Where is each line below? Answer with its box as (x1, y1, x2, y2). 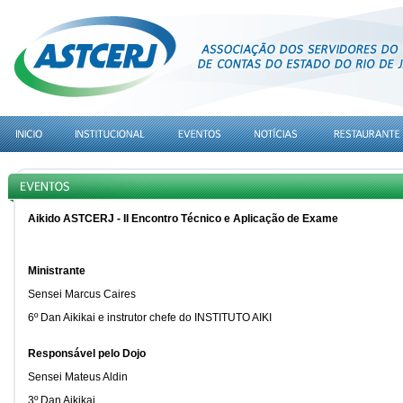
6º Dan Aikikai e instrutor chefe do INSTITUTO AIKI (28, 311, 272, 324)
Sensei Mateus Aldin (28, 371, 128, 383)
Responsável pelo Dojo (28, 347, 146, 360)
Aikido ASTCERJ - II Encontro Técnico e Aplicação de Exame (28, 212, 338, 225)
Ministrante (28, 264, 85, 277)
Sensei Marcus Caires (28, 288, 136, 300)
